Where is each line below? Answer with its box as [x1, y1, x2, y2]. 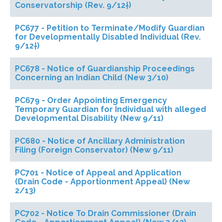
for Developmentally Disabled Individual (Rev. [15, 32, 201, 42]
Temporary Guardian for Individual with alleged [15, 105, 206, 114]
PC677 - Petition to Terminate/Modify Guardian [15, 23, 205, 33]
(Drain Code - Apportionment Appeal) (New [15, 177, 190, 186]
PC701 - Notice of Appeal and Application [15, 168, 181, 177]
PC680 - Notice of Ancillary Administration [15, 136, 185, 146]
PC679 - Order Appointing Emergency [15, 96, 167, 105]
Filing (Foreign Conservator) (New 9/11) [15, 145, 173, 155]
